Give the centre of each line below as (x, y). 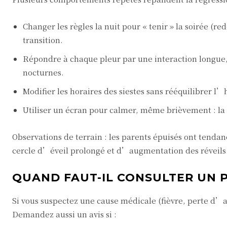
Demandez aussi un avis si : (64, 214)
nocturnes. (43, 72)
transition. (43, 40)
